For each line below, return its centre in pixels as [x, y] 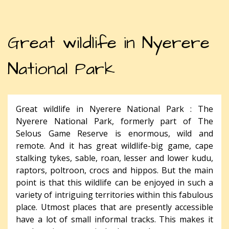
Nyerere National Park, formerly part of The [114, 121]
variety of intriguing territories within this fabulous [114, 194]
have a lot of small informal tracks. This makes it [114, 219]
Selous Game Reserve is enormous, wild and [114, 133]
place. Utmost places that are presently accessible [114, 207]
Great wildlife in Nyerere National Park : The [114, 109]
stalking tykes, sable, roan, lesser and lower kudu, [114, 158]
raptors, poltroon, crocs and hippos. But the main [114, 170]
